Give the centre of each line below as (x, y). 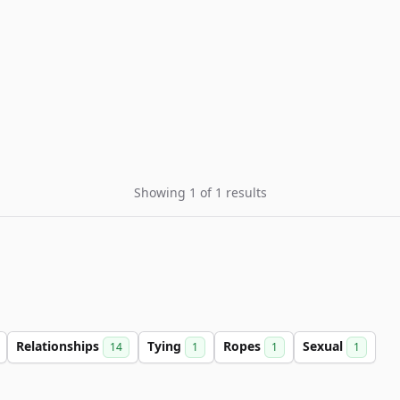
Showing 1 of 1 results (200, 192)
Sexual (325, 346)
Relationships (59, 346)
